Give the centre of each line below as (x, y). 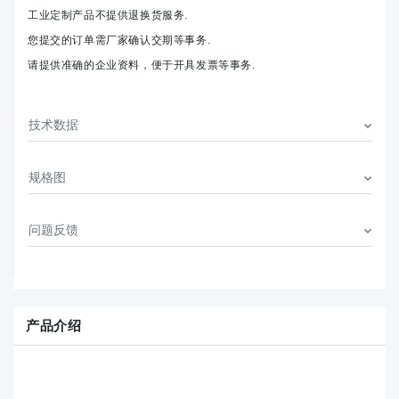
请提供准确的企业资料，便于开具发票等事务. (142, 65)
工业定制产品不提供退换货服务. (108, 16)
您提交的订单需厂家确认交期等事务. (119, 41)
